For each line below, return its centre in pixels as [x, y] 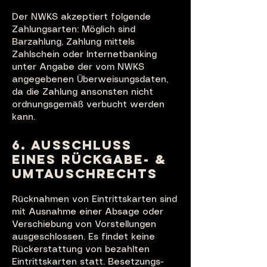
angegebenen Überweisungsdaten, [90, 80]
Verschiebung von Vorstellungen [84, 225]
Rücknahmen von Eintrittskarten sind [94, 200]
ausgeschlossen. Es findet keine [83, 237]
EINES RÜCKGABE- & [89, 159]
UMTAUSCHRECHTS [85, 174]
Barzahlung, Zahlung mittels [73, 42]
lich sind [118, 30]
